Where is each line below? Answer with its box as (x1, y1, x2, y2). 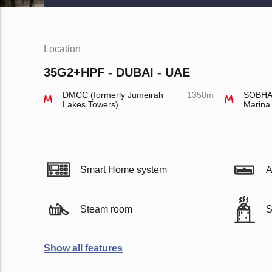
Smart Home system (80, 165, 167, 175)
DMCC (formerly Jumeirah (63, 90, 163, 100)
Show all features (44, 243, 123, 253)
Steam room (80, 204, 132, 214)
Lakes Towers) (63, 100, 118, 109)
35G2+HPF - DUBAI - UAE (44, 66, 190, 79)
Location (44, 44, 81, 54)
